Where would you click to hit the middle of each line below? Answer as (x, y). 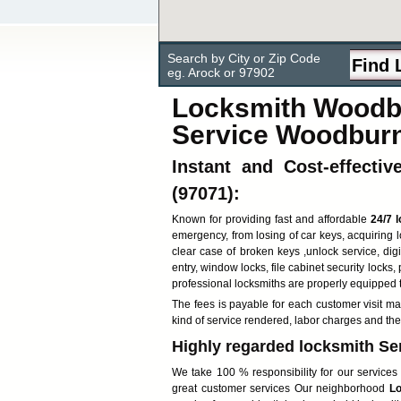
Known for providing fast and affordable (271, 219)
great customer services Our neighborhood (281, 388)
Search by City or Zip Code (244, 58)
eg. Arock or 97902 (221, 73)
